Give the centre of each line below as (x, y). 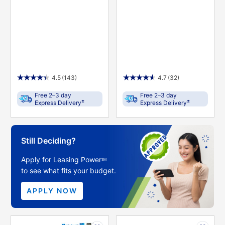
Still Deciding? (48, 141)
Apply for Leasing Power (61, 160)
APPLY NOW (52, 190)
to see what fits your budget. (68, 171)
